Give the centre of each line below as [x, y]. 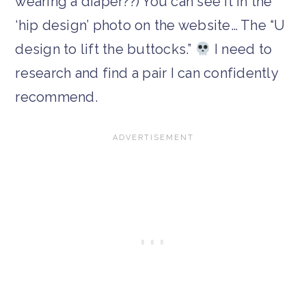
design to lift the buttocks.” [105, 49]
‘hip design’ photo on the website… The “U [150, 25]
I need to [241, 49]
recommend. [56, 97]
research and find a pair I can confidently [147, 73]
